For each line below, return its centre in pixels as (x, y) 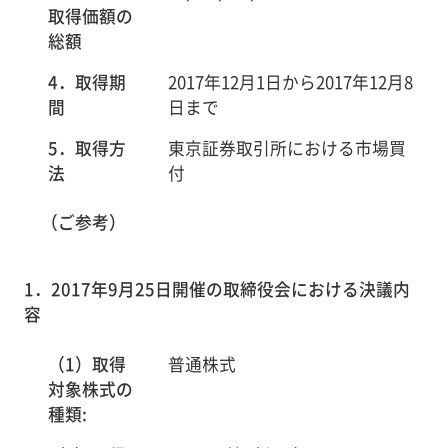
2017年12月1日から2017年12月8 (290, 81)
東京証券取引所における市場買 (286, 147)
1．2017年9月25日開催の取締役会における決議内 (216, 289)
